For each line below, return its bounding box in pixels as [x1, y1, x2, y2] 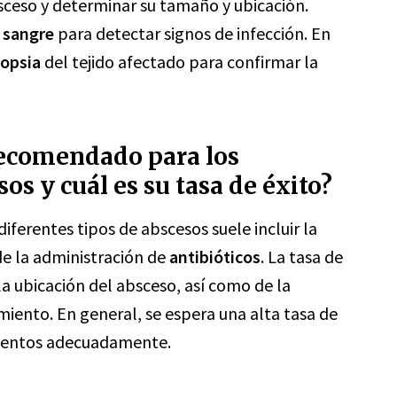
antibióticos [169, 245, 261, 268]
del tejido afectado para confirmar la [41, 51, 318, 73]
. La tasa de [261, 245, 343, 268]
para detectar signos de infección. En [54, 22, 331, 44]
